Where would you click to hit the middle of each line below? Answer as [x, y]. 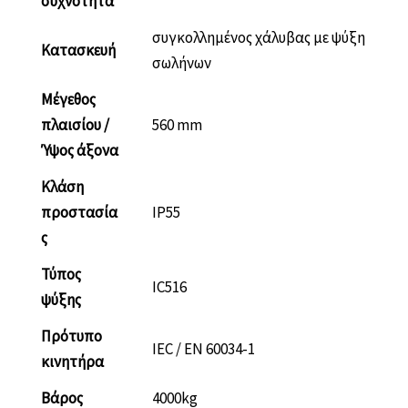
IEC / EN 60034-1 [204, 349]
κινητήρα [72, 362]
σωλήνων [182, 63]
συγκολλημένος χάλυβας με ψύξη [259, 38]
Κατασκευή [78, 51]
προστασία [79, 213]
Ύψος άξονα [80, 151]
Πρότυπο [71, 337]
